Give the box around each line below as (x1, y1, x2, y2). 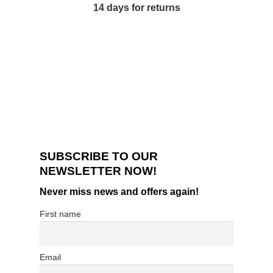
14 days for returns (93, 2, 180, 13)
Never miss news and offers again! (40, 186, 199, 197)
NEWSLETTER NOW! (40, 164, 157, 177)
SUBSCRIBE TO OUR (40, 149, 158, 163)
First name (40, 209, 81, 219)
